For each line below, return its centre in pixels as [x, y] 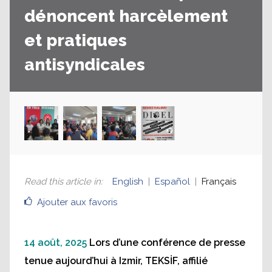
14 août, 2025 [56, 243]
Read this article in [63, 182]
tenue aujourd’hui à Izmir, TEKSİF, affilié [116, 261]
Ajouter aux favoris [77, 202]
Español [172, 182]
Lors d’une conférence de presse [167, 243]
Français [219, 182]
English [128, 182]
